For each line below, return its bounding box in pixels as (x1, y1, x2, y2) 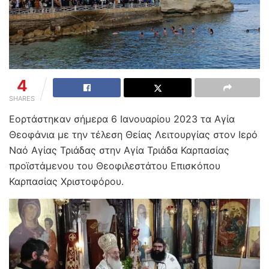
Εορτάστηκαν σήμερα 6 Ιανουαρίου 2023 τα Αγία (9, 112, 235, 125)
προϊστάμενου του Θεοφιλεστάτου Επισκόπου (9, 159, 220, 172)
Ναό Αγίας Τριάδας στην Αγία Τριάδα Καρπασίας (9, 144, 229, 156)
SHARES (9, 94, 35, 103)
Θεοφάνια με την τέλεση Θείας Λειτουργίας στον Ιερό (9, 128, 258, 141)
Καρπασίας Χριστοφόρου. (9, 175, 124, 187)
